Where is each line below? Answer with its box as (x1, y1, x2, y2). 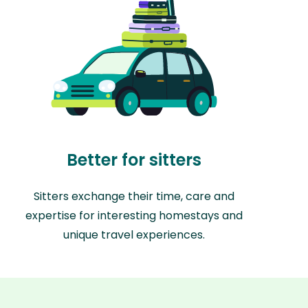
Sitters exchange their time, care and (33, 188, 234, 205)
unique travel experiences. (63, 227, 205, 243)
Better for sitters (66, 148, 201, 172)
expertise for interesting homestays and (25, 208, 243, 224)
